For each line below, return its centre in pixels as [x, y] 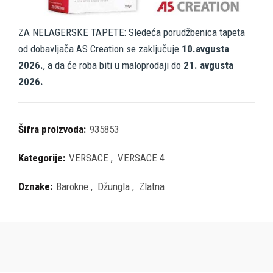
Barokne [72, 186]
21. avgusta [208, 65]
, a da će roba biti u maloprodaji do [113, 65]
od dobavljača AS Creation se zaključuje [100, 48]
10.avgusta [205, 48]
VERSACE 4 [141, 158]
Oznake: [37, 186]
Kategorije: [43, 158]
